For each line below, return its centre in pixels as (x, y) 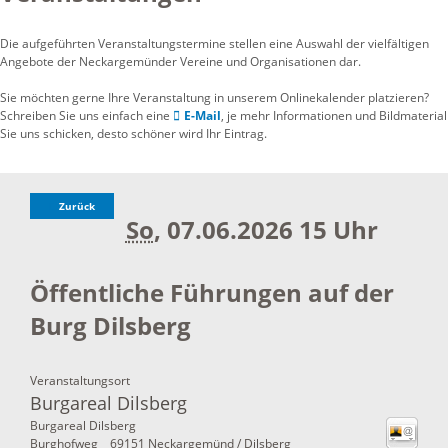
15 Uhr (338, 229)
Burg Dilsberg (110, 325)
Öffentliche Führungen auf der (212, 292)
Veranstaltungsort (80, 380)
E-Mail (202, 115)
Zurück (76, 206)
